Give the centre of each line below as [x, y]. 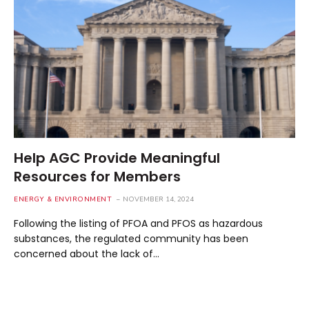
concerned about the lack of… [87, 253]
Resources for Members [97, 176]
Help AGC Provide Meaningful [117, 158]
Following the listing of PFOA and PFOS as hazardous [138, 223]
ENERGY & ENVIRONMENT [63, 199]
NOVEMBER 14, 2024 [158, 199]
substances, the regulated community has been [131, 238]
